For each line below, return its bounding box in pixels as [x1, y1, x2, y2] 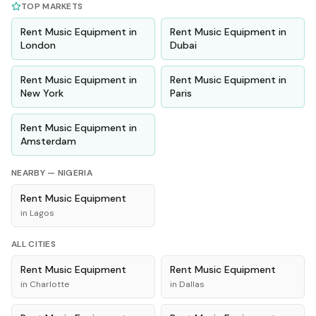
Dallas [179, 279, 205, 290]
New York [20, 87, 63, 99]
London [20, 39, 56, 51]
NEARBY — [11, 167, 58, 178]
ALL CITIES [11, 238, 56, 250]
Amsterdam [20, 135, 76, 147]
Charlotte [30, 279, 69, 290]
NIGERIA [57, 167, 92, 178]
